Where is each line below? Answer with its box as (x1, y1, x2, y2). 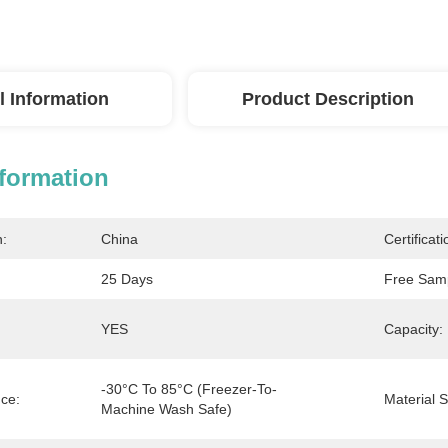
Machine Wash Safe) (101, 401, 232, 417)
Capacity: (384, 321, 443, 337)
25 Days (101, 271, 153, 287)
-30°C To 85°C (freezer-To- (101, 381, 277, 397)
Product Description (242, 89, 414, 109)
